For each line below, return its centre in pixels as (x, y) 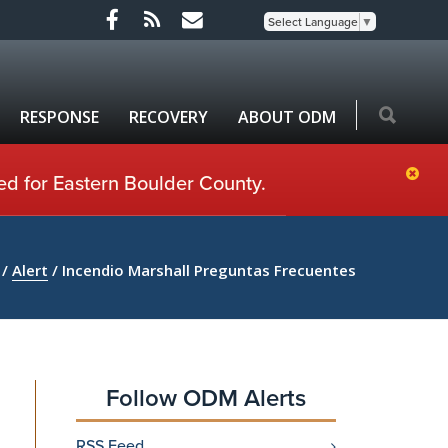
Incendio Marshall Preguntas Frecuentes (209, 270)
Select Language (313, 22)
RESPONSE (59, 117)
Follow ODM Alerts (206, 398)
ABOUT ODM (287, 117)
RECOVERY (168, 117)
